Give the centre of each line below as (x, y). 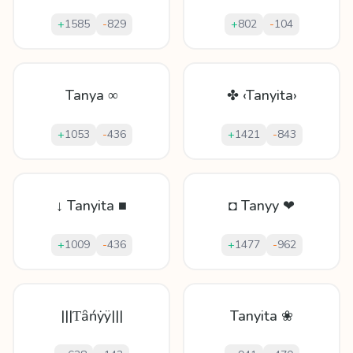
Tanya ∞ (91, 95)
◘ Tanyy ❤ (262, 206)
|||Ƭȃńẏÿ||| (91, 316)
